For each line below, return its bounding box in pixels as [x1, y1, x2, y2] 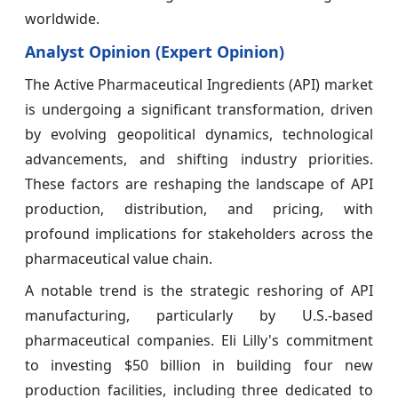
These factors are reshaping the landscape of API [25, 174, 373, 195]
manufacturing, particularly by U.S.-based [25, 306, 373, 326]
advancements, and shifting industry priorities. [25, 149, 373, 170]
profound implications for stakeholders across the [25, 224, 373, 244]
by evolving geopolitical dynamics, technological [25, 124, 373, 145]
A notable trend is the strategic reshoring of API [25, 281, 373, 301]
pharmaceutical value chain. [25, 249, 212, 269]
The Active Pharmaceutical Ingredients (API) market [25, 75, 373, 95]
